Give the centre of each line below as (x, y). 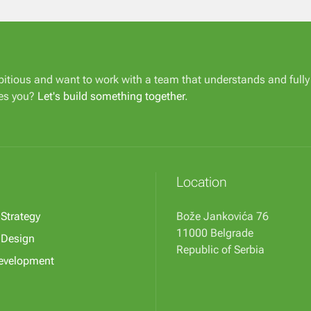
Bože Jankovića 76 (222, 217)
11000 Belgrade (215, 233)
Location (202, 182)
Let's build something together (111, 96)
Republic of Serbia (220, 250)
